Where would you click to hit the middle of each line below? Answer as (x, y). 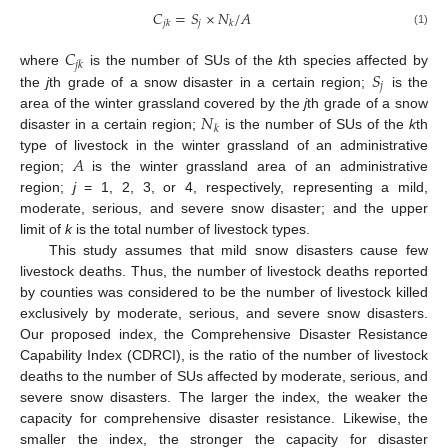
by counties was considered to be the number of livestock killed (224, 292)
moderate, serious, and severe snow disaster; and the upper (224, 208)
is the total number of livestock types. (191, 229)
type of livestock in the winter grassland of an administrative (224, 145)
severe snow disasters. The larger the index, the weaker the (224, 397)
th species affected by (357, 59)
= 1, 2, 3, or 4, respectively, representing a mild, (252, 187)
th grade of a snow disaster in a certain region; (210, 81)
